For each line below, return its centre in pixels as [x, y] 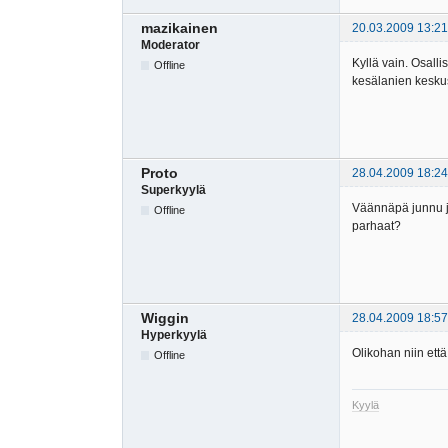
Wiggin [165, 318]
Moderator [170, 44]
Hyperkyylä [174, 335]
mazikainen [179, 27]
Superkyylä [173, 190]
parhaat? [376, 226]
